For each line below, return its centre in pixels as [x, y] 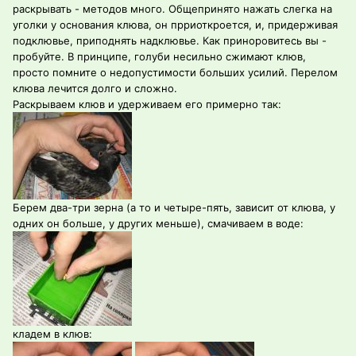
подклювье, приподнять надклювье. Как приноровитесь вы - [170, 41]
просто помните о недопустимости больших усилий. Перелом [175, 73]
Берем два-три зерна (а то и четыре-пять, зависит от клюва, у [174, 208]
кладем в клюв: [52, 334]
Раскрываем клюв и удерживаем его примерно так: [147, 104]
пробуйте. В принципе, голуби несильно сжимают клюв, [159, 57]
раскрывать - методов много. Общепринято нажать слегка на [172, 9]
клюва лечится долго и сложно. [95, 89]
